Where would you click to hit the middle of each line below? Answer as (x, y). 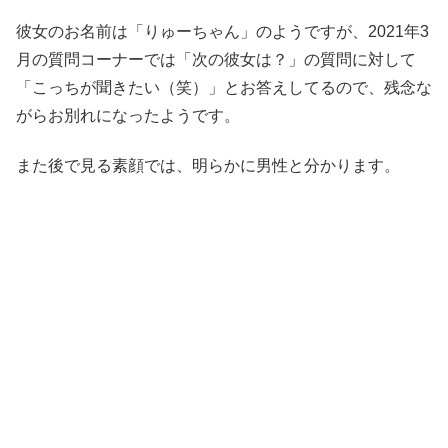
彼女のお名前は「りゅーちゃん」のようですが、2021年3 (222, 31)
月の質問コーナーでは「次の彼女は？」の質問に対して (216, 59)
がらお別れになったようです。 (128, 115)
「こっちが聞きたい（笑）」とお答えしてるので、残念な (224, 87)
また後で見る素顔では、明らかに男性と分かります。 (208, 166)
